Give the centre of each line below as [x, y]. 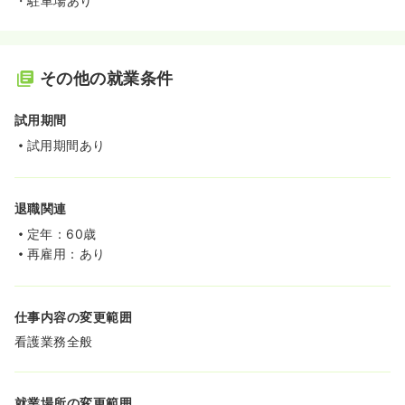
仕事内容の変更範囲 [74, 317]
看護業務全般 [54, 341]
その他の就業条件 [107, 78]
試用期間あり [66, 145]
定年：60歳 [62, 234]
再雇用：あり [66, 254]
